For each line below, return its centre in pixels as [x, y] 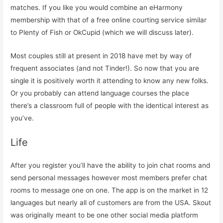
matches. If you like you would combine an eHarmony [97, 7]
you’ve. [22, 118]
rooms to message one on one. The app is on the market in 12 [110, 190]
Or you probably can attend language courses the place [100, 93]
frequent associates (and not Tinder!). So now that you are [105, 68]
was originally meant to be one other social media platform [105, 215]
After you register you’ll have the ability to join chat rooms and [111, 165]
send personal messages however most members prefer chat [109, 177]
